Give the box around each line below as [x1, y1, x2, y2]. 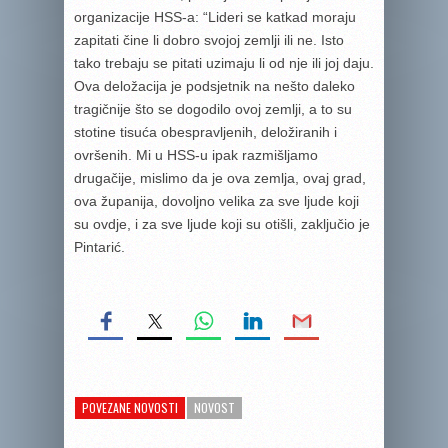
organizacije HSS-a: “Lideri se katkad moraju [74, 9, 356, 25]
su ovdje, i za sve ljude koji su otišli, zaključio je [74, 216, 370, 232]
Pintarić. [74, 239, 125, 255]
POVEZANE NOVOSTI [82, 399, 178, 416]
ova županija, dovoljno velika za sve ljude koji [74, 193, 359, 209]
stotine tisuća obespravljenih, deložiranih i [74, 124, 337, 140]
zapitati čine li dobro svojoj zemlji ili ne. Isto [74, 32, 344, 48]
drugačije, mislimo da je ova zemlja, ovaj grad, [74, 170, 366, 186]
